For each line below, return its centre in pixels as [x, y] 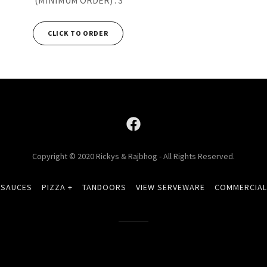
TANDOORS [104, 187]
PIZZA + [58, 187]
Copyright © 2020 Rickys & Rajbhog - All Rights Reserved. [133, 156]
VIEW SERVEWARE [170, 187]
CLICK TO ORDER [78, 33]
